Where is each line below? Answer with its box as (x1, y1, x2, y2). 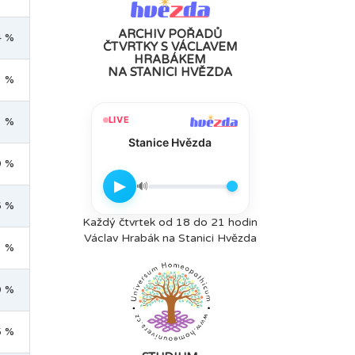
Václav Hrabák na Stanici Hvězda (83, 231, 257, 245)
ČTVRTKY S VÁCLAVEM (102, 39, 238, 54)
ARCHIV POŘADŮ (118, 26, 223, 41)
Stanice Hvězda (128, 136, 212, 149)
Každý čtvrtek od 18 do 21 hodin (82, 216, 258, 229)
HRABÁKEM (134, 52, 207, 67)
